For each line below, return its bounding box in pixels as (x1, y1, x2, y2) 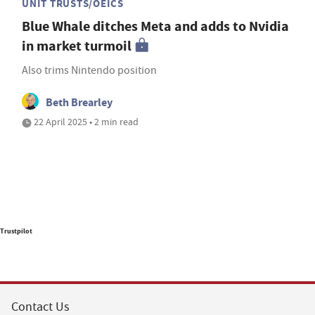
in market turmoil (22, 36, 131, 56)
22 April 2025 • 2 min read (32, 115, 139, 128)
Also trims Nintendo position (22, 63, 157, 77)
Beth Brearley (46, 94, 112, 110)
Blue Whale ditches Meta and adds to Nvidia (22, 16, 289, 36)
